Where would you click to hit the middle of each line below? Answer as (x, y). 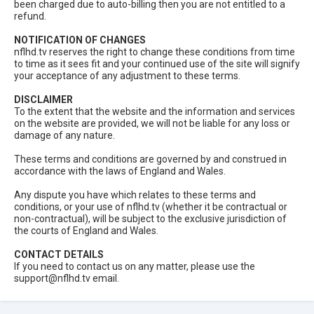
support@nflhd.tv (52, 279)
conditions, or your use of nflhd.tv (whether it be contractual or (151, 207)
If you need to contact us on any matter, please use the (135, 267)
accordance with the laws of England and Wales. (120, 171)
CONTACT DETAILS (59, 255)
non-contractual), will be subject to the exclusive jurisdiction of (150, 219)
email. (105, 279)
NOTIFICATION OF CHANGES (80, 40)
